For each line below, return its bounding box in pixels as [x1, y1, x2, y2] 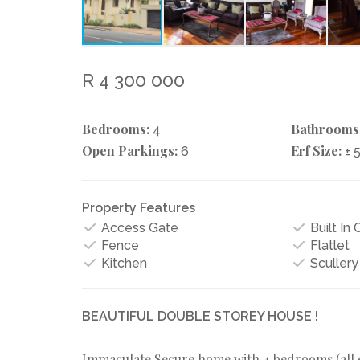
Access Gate [98, 220, 178, 235]
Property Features [82, 200, 195, 215]
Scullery [306, 256, 358, 271]
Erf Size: [290, 142, 342, 159]
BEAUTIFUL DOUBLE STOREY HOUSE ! [82, 309, 318, 324]
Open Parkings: [82, 142, 178, 159]
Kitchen [98, 256, 147, 271]
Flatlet [306, 238, 350, 253]
